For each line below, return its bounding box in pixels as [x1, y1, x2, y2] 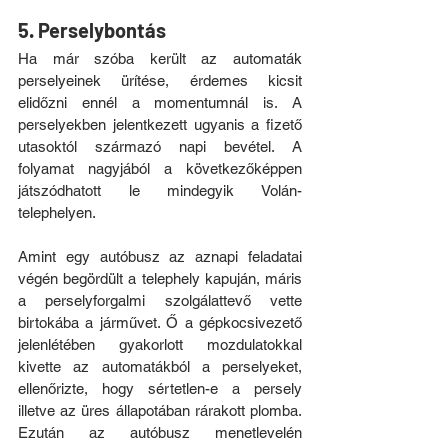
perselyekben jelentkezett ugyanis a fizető [18, 115, 302, 133]
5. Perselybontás [18, 17, 166, 42]
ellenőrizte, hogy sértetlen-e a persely [18, 379, 302, 397]
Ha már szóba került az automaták [18, 49, 302, 67]
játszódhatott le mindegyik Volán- [18, 181, 302, 199]
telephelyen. [18, 203, 96, 221]
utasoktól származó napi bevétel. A [18, 137, 302, 155]
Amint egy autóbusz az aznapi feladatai [18, 247, 302, 265]
